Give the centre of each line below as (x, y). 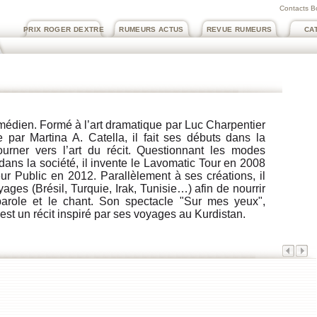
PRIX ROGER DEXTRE (64, 29)
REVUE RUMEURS (239, 29)
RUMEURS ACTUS (151, 29)
